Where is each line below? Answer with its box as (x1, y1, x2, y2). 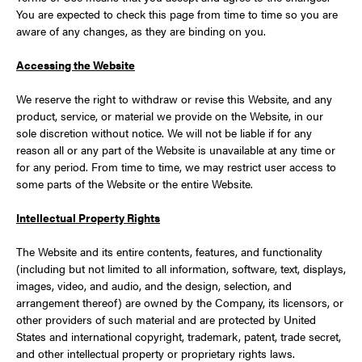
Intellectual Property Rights (16, 209, 160, 225)
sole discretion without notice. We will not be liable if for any (16, 124, 312, 141)
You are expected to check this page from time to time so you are (16, 6, 338, 22)
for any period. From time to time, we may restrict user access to (16, 158, 336, 175)
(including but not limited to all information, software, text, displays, (16, 260, 346, 276)
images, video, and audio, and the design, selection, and (16, 277, 292, 293)
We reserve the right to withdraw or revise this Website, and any (16, 90, 332, 107)
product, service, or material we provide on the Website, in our (16, 107, 323, 124)
